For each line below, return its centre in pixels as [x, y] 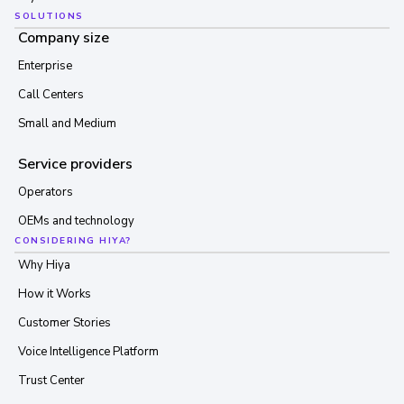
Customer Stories [64, 323]
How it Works [55, 294]
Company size [64, 38]
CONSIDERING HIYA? [73, 241]
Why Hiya [44, 266]
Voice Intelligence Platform [88, 352]
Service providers [75, 165]
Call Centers [51, 95]
